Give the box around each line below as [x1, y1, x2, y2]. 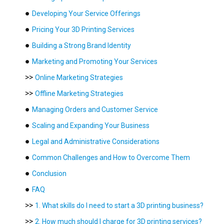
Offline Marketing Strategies [35, 89, 123, 97]
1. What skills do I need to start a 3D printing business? [35, 201, 203, 209]
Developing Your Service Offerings [32, 9, 140, 17]
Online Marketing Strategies [35, 73, 123, 81]
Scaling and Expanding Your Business [32, 121, 149, 129]
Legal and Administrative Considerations [32, 137, 159, 145]
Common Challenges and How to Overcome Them [32, 153, 190, 161]
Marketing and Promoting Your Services [32, 57, 157, 65]
